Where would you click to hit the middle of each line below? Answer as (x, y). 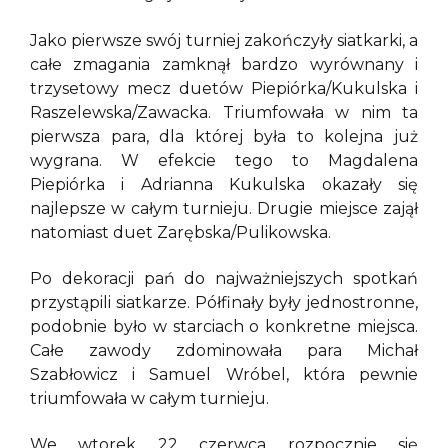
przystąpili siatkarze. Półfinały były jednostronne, (224, 303)
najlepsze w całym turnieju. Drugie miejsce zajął (224, 208)
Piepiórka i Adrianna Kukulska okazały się (224, 184)
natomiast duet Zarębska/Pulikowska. (180, 232)
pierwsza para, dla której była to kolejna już (224, 136)
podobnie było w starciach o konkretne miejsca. (224, 327)
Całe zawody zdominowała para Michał (224, 351)
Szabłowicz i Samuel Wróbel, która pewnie (224, 375)
